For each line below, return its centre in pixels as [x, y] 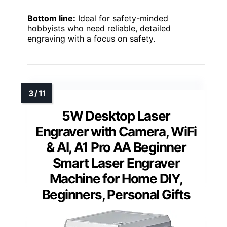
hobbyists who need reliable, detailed [99, 28]
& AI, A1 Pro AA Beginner [116, 147]
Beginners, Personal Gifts [116, 194]
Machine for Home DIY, [116, 178]
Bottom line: [51, 18]
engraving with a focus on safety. [91, 38]
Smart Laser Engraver [116, 163]
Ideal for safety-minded [122, 18]
